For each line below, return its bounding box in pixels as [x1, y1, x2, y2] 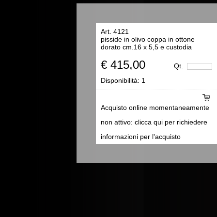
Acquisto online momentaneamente [101, 103, 209, 111]
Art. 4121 [101, 27, 129, 35]
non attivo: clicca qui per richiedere [101, 118, 207, 126]
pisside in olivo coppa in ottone [101, 35, 195, 43]
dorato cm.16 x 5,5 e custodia [101, 43, 192, 51]
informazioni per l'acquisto [101, 132, 181, 140]
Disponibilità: [101, 76, 141, 84]
